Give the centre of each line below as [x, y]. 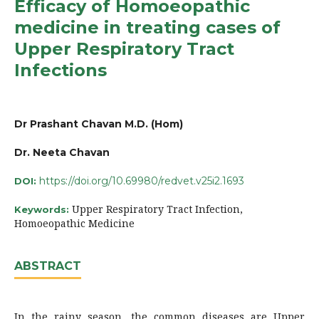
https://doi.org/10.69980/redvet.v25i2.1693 [142, 181]
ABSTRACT [48, 266]
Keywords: [43, 209]
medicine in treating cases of [147, 27]
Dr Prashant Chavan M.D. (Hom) [99, 124]
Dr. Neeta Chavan [62, 152]
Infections [61, 70]
